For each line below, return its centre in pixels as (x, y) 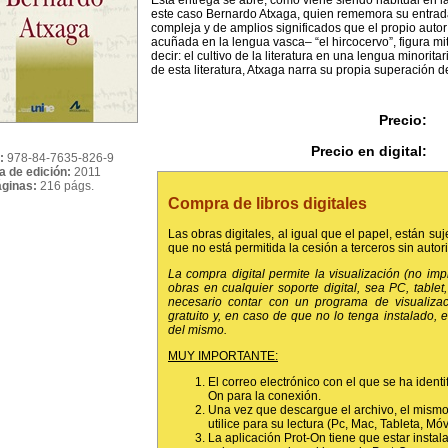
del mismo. (197, 329)
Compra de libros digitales (267, 204)
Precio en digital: (369, 151)
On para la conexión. (264, 395)
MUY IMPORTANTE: (223, 355)
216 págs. (67, 186)
